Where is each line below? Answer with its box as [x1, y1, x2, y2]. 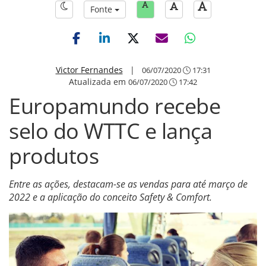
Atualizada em [69, 76, 128, 87]
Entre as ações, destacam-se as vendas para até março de [9, 178, 248, 191]
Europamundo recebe [9, 91, 220, 121]
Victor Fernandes [55, 64, 123, 75]
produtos [9, 141, 99, 170]
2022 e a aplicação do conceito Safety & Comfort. [9, 191, 212, 204]
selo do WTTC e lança [9, 116, 212, 145]
